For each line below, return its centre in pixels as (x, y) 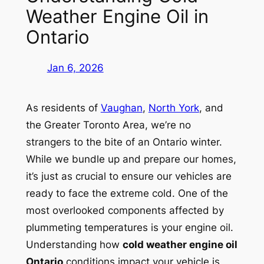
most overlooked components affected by (125, 210)
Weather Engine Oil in (117, 16)
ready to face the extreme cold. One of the (127, 193)
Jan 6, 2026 (75, 67)
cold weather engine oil (180, 244)
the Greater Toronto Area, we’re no (108, 125)
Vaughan (121, 108)
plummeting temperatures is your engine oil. (129, 227)
